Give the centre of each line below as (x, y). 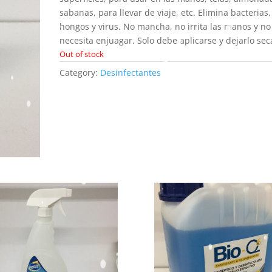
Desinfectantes (131, 73)
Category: (80, 73)
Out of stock (82, 54)
